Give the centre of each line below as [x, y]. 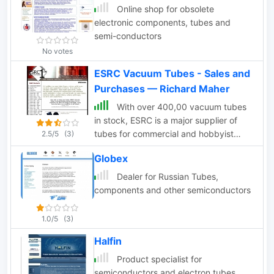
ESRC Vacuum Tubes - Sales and [172, 73]
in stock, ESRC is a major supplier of [166, 120]
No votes [57, 51]
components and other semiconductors [172, 190]
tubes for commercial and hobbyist [164, 134]
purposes [113, 147]
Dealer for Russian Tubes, [166, 176]
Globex [111, 158]
